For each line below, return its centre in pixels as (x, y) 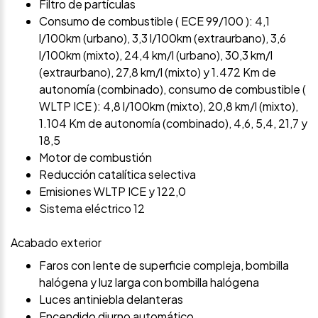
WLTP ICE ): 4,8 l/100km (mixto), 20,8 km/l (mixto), (169, 106)
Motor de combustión (95, 158)
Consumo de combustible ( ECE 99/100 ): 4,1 (154, 21)
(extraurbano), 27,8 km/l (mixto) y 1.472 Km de (158, 72)
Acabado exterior (56, 243)
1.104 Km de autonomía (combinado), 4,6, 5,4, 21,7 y (173, 124)
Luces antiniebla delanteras (111, 300)
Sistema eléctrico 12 (92, 209)
